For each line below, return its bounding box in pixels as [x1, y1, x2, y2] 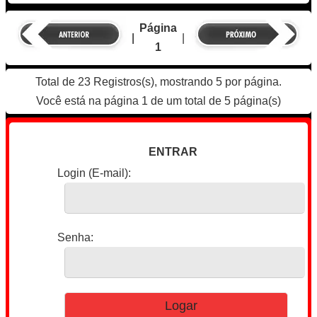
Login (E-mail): [57, 166, 132, 179]
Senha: [57, 231, 94, 243]
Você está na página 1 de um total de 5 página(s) [36, 94, 281, 107]
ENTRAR [148, 145, 197, 158]
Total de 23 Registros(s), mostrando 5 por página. [35, 75, 282, 88]
